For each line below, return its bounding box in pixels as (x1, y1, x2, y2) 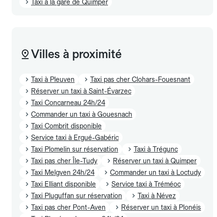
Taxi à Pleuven (31, 75, 75, 83)
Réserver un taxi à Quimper (113, 156, 197, 165)
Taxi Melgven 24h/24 (31, 168, 94, 176)
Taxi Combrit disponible (31, 122, 102, 130)
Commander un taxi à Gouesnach (31, 110, 132, 118)
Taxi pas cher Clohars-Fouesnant (90, 75, 190, 83)
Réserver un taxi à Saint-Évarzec (31, 87, 131, 95)
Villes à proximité (31, 46, 122, 61)
